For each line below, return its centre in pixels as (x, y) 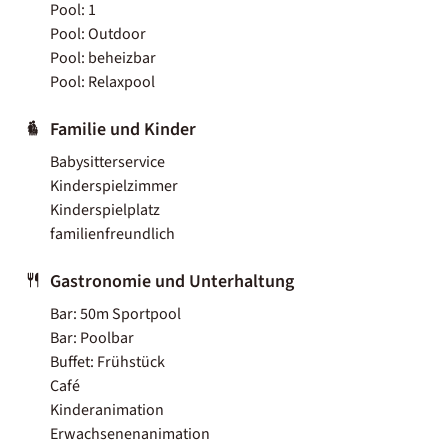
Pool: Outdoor (98, 33)
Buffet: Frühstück (107, 361)
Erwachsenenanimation (130, 433)
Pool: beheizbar (103, 57)
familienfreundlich (112, 233)
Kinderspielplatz (105, 209)
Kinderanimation (107, 409)
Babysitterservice (107, 161)
